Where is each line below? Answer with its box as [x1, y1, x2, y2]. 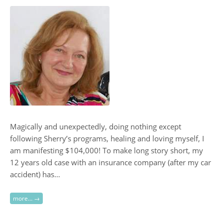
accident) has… [10, 169, 60, 180]
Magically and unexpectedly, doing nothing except [10, 121, 181, 132]
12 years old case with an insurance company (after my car [10, 157, 211, 168]
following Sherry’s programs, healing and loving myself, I [10, 133, 204, 144]
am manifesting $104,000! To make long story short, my [10, 145, 203, 156]
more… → [13, 194, 40, 203]
